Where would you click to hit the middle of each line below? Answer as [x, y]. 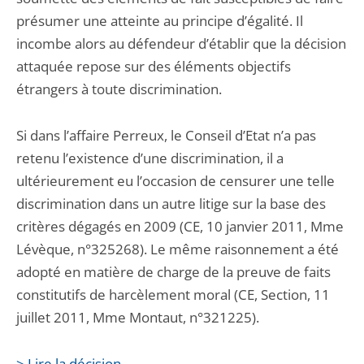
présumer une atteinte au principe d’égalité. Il [160, 21]
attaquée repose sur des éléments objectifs [154, 66]
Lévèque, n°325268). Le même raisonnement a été [178, 249]
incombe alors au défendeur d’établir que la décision [181, 43]
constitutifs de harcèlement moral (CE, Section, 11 [173, 295]
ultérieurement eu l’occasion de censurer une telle [175, 181]
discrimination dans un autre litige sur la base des [171, 204]
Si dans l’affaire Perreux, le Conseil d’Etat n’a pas [166, 135]
